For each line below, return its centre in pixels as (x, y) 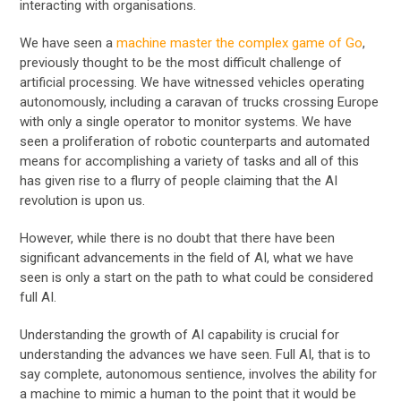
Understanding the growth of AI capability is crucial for (180, 334)
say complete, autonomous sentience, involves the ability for (199, 374)
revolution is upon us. (83, 200)
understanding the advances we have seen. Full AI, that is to (196, 354)
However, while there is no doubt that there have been (178, 238)
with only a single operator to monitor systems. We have (186, 121)
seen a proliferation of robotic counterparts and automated (195, 141)
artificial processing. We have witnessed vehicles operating (192, 82)
